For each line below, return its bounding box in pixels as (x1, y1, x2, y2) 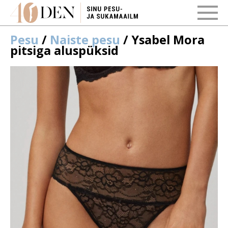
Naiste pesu (50, 32, 120, 48)
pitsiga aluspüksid (10, 42, 119, 59)
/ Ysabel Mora (120, 32, 205, 48)
